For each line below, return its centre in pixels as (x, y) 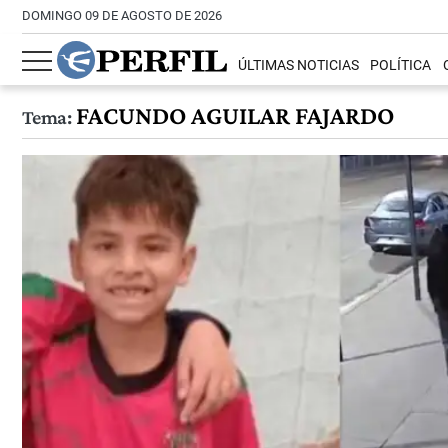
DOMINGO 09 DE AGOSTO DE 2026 (122, 15)
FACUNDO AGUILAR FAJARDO (232, 115)
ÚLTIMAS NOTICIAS (299, 66)
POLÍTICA (401, 66)
